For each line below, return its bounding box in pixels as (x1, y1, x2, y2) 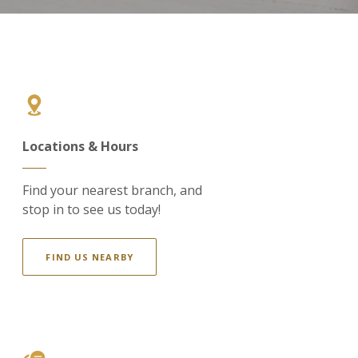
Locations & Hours (22, 137, 139, 155)
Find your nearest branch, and (22, 181, 203, 199)
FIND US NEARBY (46, 251, 133, 263)
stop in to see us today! (22, 201, 161, 218)
